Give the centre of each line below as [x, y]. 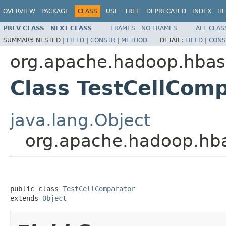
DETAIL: [173, 40]
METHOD [134, 40]
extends [26, 198]
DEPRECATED [166, 11]
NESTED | [51, 40]
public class [36, 188]
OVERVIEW [19, 11]
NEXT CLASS [71, 28]
